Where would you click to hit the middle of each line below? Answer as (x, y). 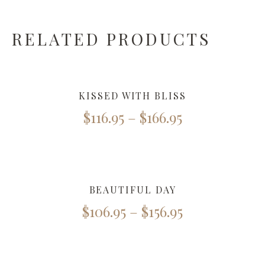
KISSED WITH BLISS (132, 96)
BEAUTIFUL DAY (132, 190)
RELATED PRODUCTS (111, 39)
